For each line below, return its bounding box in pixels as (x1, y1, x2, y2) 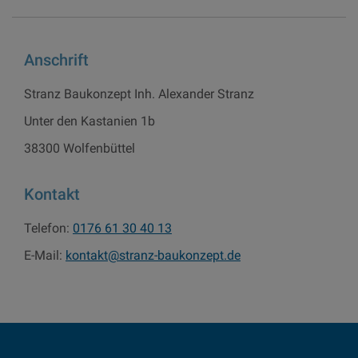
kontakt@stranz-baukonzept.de (66, 248, 241, 264)
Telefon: (24, 221, 73, 237)
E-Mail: (24, 248, 66, 264)
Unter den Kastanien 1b (24, 113, 155, 129)
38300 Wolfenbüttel (24, 141, 135, 157)
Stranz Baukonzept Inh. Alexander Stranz (24, 86, 254, 102)
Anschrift (24, 50, 89, 70)
